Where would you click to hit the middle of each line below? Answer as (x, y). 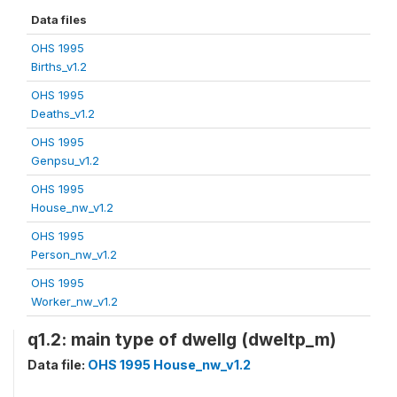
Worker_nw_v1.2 (74, 301)
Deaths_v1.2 (63, 113)
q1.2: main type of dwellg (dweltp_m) (182, 339)
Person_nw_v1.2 (74, 254)
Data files (59, 19)
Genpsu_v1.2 (65, 160)
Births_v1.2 (59, 66)
